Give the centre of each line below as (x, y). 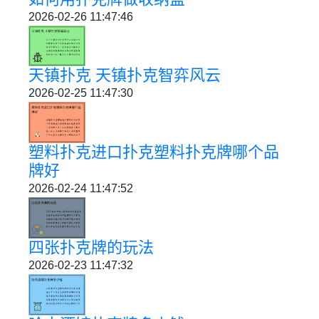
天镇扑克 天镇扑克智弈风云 (125, 75)
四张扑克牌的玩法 (91, 248)
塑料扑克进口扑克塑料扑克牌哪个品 (154, 152)
